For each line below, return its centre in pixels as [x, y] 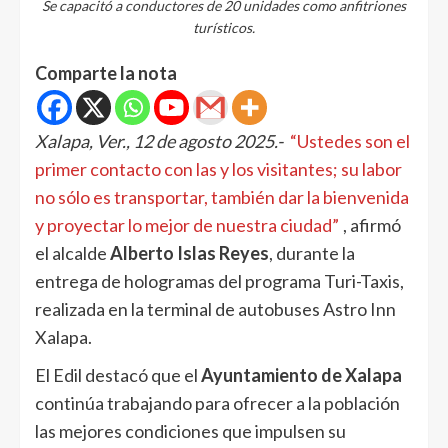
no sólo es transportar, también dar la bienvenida [222, 196]
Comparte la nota [106, 72]
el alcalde [72, 252]
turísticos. [224, 27]
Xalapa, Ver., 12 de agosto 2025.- [159, 140]
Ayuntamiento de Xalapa [301, 374]
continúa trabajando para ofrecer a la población [217, 402]
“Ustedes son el [349, 140]
